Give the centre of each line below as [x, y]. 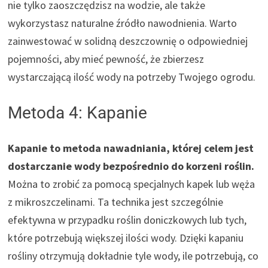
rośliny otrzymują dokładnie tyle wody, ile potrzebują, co [133, 255]
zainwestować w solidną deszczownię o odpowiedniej [128, 41]
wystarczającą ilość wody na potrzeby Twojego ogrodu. [132, 77]
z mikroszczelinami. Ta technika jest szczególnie [116, 202]
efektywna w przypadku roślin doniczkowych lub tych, [127, 220]
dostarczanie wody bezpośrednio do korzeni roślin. [131, 166]
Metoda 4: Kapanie [78, 112]
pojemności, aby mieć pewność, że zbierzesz [106, 59]
